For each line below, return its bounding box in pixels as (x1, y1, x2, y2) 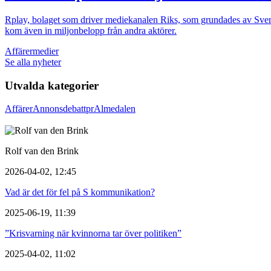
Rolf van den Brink (5, 146, 79, 157)
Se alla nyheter (5, 56, 61, 67)
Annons (33, 103, 63, 114)
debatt (63, 103, 86, 114)
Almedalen (94, 103, 135, 114)
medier (33, 45, 59, 56)
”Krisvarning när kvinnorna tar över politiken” (5, 228, 181, 239)
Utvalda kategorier (5, 79, 99, 92)
